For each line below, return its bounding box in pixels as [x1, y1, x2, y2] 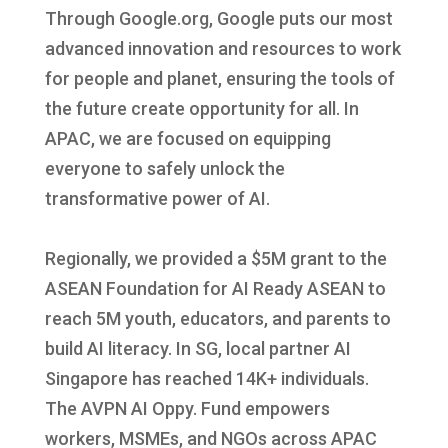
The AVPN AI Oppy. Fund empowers [44, 397, 330, 419]
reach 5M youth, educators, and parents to [44, 307, 391, 329]
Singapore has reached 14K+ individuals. [44, 367, 369, 389]
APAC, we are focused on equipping [44, 127, 331, 149]
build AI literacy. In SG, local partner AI [44, 337, 351, 359]
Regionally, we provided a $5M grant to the [44, 247, 387, 269]
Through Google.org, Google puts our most [44, 7, 393, 29]
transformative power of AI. [44, 187, 270, 209]
